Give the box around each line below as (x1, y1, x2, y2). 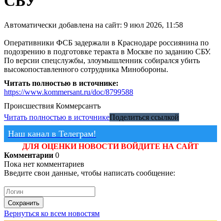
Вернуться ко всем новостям (4, 209, 100, 218)
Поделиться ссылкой (110, 112, 179, 121)
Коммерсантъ (56, 101, 101, 110)
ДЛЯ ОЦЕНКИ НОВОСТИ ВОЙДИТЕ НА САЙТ (22, 142, 199, 150)
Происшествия (4, 101, 54, 110)
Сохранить (8, 199, 39, 207)
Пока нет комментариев (4, 159, 84, 168)
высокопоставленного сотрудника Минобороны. (4, 65, 168, 74)
